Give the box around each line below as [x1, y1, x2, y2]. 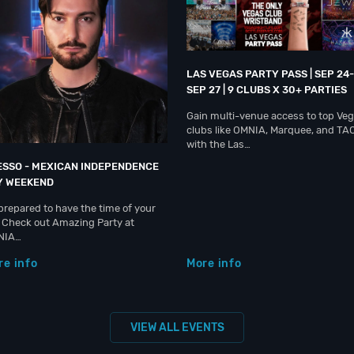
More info [186, 256, 242, 270]
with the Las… [186, 137, 250, 150]
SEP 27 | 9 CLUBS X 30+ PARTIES [186, 83, 347, 96]
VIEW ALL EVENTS [130, 320, 224, 334]
